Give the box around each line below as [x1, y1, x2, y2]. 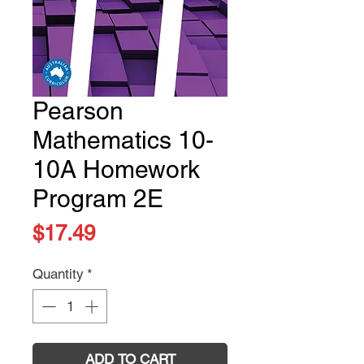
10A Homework [32, 155, 200, 184]
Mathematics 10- [32, 126, 214, 155]
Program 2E [32, 184, 163, 214]
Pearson [32, 97, 123, 126]
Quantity [32, 266, 84, 283]
